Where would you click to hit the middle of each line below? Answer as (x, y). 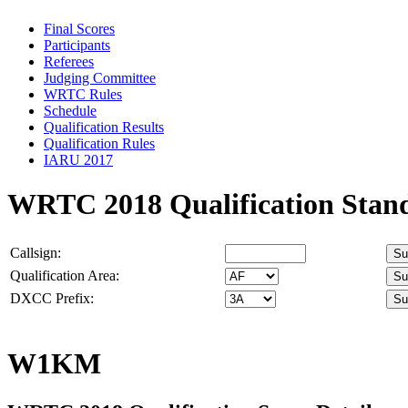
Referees (69, 61)
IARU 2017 (78, 159)
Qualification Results (104, 127)
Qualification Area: (65, 275)
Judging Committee (100, 77)
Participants (77, 45)
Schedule (70, 110)
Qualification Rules (99, 143)
